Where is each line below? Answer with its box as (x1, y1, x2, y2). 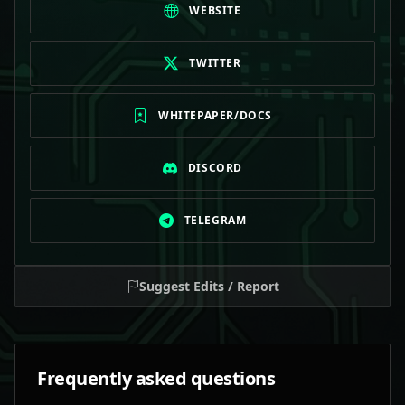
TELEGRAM (184, 212, 247, 228)
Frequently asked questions (37, 366, 275, 391)
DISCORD (187, 160, 243, 175)
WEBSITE (189, 3, 241, 18)
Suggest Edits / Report (138, 278, 279, 295)
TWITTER (189, 55, 241, 71)
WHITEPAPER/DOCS (158, 108, 272, 123)
